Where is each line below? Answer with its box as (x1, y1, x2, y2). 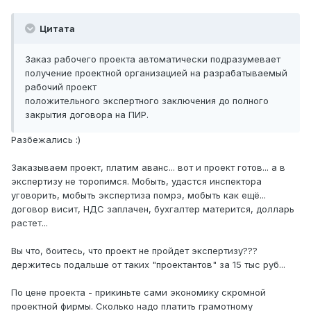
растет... (11, 217, 48, 229)
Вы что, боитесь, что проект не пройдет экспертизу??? (11, 245, 258, 257)
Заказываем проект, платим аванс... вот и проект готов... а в (11, 162, 285, 174)
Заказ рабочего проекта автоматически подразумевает (25, 53, 280, 65)
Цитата (37, 23, 75, 35)
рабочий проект (25, 81, 96, 93)
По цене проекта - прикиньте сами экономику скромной (11, 287, 266, 299)
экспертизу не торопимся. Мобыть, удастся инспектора (11, 176, 262, 187)
